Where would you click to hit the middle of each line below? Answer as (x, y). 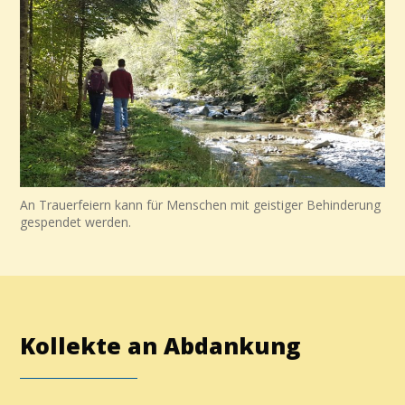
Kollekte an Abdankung (160, 346)
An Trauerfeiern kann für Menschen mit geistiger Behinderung (200, 205)
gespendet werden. (75, 222)
